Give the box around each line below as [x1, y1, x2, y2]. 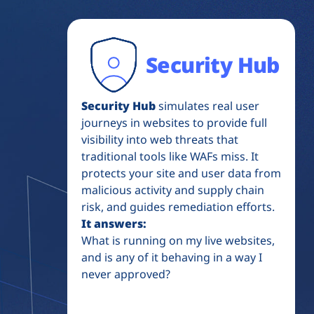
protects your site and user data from [81, 165, 281, 181]
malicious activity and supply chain [81, 182, 264, 198]
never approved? [81, 266, 170, 282]
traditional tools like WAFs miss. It [81, 148, 259, 164]
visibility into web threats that [81, 131, 238, 147]
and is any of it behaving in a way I [81, 249, 262, 265]
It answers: [81, 215, 146, 231]
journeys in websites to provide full [81, 114, 267, 130]
